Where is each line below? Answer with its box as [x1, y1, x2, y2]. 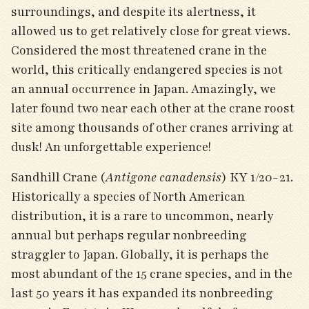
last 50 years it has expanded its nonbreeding [11, 285, 273, 301]
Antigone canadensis [106, 169, 221, 186]
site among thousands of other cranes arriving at [11, 119, 293, 136]
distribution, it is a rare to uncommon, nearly [11, 208, 274, 224]
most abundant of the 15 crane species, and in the [11, 266, 292, 282]
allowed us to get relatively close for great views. [11, 23, 290, 39]
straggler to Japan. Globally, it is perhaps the [11, 246, 269, 263]
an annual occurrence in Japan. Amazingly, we [11, 81, 276, 97]
